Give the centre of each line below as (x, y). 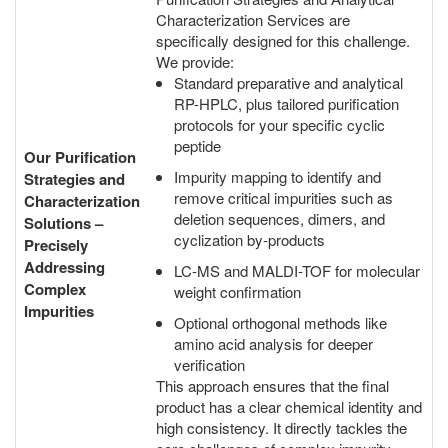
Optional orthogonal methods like (280, 322)
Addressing (64, 267)
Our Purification (80, 157)
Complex (55, 289)
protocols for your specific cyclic (279, 124)
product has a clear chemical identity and (289, 406)
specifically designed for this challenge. (283, 40)
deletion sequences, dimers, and (279, 218)
